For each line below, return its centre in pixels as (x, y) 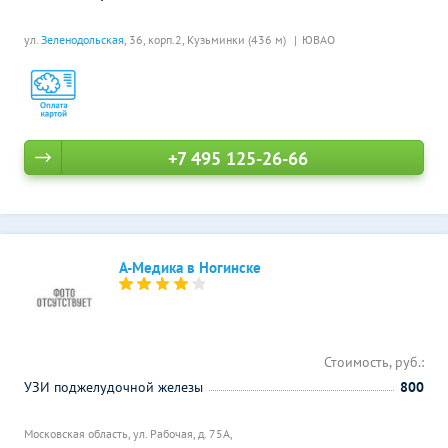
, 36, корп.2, (155, 39)
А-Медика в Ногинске (190, 267)
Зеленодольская (82, 39)
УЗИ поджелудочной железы (113, 387)
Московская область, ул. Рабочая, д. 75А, (128, 433)
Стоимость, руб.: (374, 362)
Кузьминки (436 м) (238, 39)
